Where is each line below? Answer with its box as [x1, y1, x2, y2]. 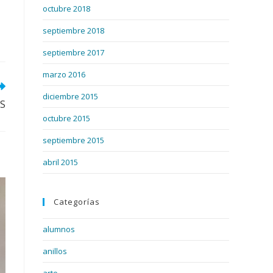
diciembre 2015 [43, 91, 98, 102]
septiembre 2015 [43, 135, 104, 146]
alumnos [43, 224, 75, 235]
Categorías [54, 196, 100, 207]
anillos [43, 246, 67, 257]
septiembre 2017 [43, 47, 104, 58]
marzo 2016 [43, 69, 85, 80]
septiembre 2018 [43, 25, 104, 36]
